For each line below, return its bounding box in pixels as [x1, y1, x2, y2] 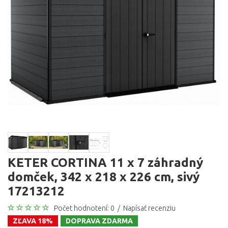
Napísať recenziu [123, 204, 176, 212]
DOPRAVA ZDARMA [66, 217, 133, 225]
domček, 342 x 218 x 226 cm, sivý [8, 169, 199, 184]
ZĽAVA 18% [13, 217, 53, 225]
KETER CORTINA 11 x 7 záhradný [8, 155, 203, 169]
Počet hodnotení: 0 [54, 204, 115, 212]
